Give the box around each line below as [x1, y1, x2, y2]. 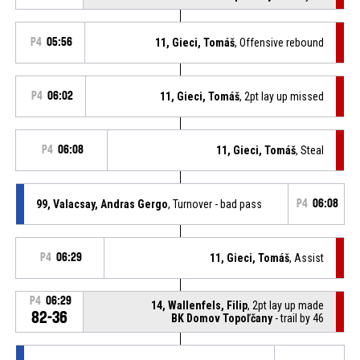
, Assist [289, 251, 325, 264]
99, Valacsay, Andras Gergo [35, 197, 168, 211]
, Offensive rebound [235, 35, 325, 49]
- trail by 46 [272, 311, 325, 325]
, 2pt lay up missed [239, 89, 325, 103]
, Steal [296, 143, 325, 157]
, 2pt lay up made [247, 298, 325, 312]
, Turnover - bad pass [167, 197, 262, 211]
